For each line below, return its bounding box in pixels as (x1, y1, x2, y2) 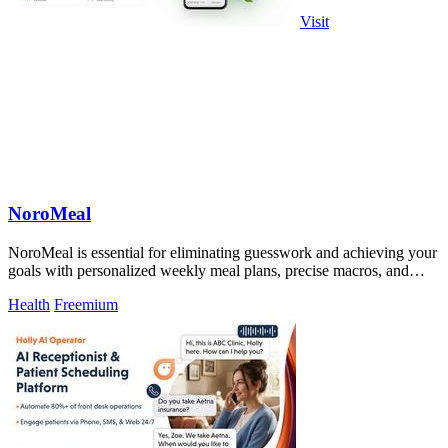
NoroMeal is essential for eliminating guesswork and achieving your (8, 244, 437, 262)
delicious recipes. (8, 280, 116, 298)
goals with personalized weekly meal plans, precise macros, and (8, 262, 409, 280)
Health (8, 296, 50, 314)
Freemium (54, 296, 118, 314)
